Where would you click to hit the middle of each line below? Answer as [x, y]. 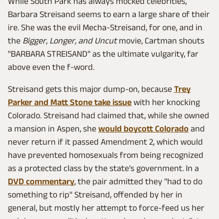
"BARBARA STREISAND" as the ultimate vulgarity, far [103, 54]
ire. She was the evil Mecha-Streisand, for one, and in [105, 28]
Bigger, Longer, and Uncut [70, 41]
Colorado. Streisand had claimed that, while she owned [109, 116]
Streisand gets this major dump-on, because [91, 89]
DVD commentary [41, 182]
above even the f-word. [51, 67]
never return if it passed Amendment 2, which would [105, 142]
